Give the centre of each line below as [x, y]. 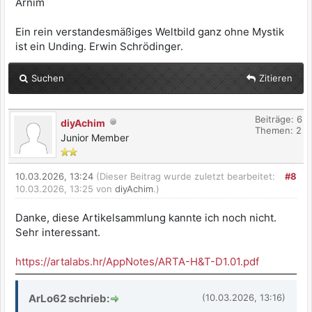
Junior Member [95, 137]
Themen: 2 [278, 130]
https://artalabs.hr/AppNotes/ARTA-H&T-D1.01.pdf [137, 261]
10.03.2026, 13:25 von [65, 188]
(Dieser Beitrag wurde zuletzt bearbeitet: [186, 176]
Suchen [48, 78]
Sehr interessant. [58, 232]
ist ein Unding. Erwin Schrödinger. [99, 46]
